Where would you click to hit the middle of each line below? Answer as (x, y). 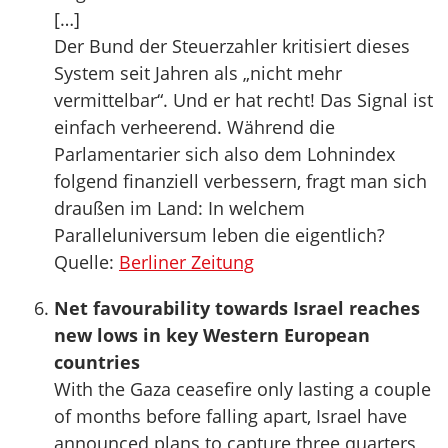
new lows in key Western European (212, 335)
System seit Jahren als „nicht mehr (198, 73)
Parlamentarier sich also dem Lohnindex (224, 154)
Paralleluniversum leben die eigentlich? (219, 235)
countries (97, 362)
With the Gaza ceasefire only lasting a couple (242, 389)
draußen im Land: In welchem (179, 208)
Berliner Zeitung (186, 262)
